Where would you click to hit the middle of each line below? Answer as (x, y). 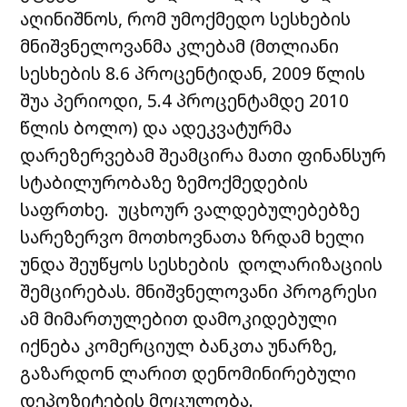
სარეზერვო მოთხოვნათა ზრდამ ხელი (193, 236)
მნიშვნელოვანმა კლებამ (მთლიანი (180, 45)
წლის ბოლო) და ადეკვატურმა (156, 127)
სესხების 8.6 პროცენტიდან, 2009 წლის (193, 73)
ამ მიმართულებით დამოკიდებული (179, 318)
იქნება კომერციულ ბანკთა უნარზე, (179, 345)
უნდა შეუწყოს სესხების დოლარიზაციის (202, 263)
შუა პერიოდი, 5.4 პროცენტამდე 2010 (185, 100)
